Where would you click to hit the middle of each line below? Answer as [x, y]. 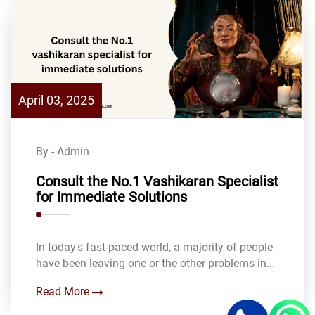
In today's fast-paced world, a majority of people [154, 247]
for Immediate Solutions [111, 197]
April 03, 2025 [56, 100]
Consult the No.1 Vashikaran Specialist [157, 181]
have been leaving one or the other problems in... [155, 263]
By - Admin [63, 151]
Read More [64, 291]
